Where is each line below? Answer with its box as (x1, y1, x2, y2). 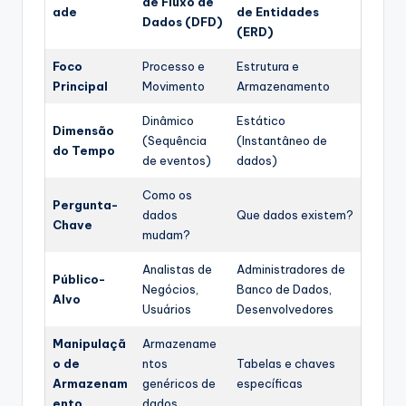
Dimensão (53, 122, 114, 138)
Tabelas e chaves (237, 355, 335, 371)
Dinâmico (142, 112, 194, 128)
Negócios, (142, 281, 198, 296)
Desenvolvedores (237, 301, 333, 316)
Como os (142, 187, 192, 202)
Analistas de (142, 261, 212, 276)
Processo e (142, 58, 205, 73)
